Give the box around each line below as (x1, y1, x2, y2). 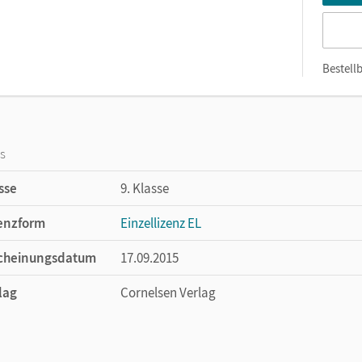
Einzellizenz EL (120, 214, 201, 232)
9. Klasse (120, 179, 169, 197)
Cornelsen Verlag (120, 284, 216, 301)
